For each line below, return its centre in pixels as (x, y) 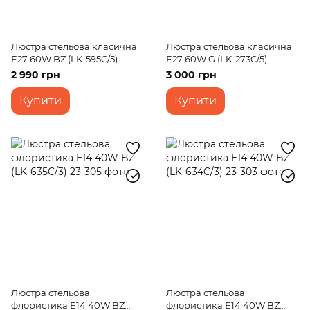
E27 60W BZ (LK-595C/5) (64, 59)
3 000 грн (191, 75)
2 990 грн (36, 75)
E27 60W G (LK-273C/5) (217, 59)
